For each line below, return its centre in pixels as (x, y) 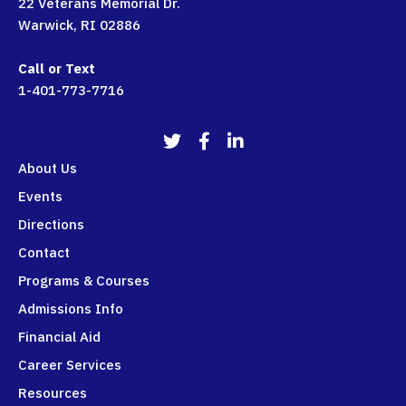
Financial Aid (59, 337)
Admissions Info (71, 309)
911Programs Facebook (274, 142)
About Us (48, 169)
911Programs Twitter (230, 142)
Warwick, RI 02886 (79, 25)
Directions (51, 225)
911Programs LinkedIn (299, 142)
